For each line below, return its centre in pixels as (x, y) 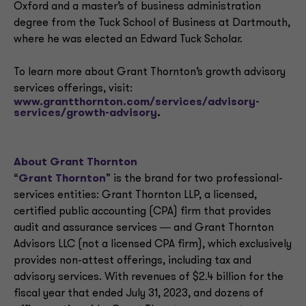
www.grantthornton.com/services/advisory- (137, 102)
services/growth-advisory (85, 113)
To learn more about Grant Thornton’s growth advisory (150, 72)
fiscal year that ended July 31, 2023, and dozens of (139, 294)
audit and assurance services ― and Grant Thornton (144, 228)
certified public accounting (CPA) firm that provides (142, 212)
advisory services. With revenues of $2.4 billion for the (149, 277)
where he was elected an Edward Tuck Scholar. (128, 40)
